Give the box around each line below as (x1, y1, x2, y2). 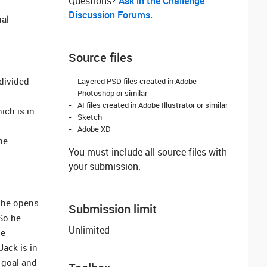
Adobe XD (77, 123, 111, 134)
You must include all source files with (69, 145, 227, 159)
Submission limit (69, 201, 157, 217)
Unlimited (69, 223, 110, 237)
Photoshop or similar (77, 88, 147, 98)
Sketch (77, 111, 102, 122)
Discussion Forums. (69, 8, 153, 21)
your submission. (69, 160, 141, 173)
